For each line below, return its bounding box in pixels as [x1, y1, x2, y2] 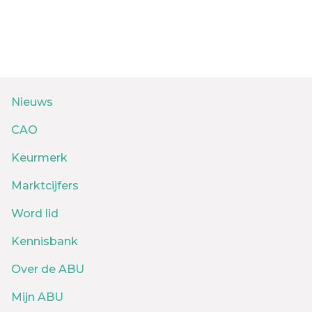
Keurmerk [11, 150, 68, 164]
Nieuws [11, 95, 53, 109]
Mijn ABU [11, 290, 63, 304]
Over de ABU [11, 262, 84, 276]
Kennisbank [11, 234, 78, 248]
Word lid [11, 206, 58, 220]
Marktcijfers [11, 178, 79, 192]
